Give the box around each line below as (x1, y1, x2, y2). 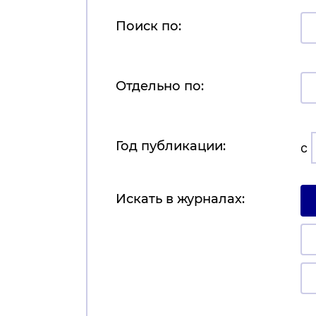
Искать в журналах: (116, 191, 245, 207)
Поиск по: (116, 18, 181, 35)
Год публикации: (116, 138, 226, 154)
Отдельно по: (116, 78, 204, 95)
